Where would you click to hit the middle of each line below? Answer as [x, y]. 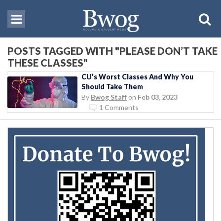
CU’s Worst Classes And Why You [137, 76]
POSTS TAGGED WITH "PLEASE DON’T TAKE [112, 51]
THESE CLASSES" [48, 62]
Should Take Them [112, 86]
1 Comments [119, 107]
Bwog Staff [109, 97]
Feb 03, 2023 [158, 97]
